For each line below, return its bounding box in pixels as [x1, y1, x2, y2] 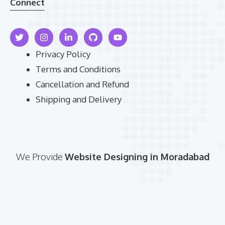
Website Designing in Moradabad [64, 151, 209, 162]
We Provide [16, 151, 65, 162]
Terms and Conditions [36, 64, 121, 75]
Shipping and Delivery [36, 94, 122, 105]
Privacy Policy [36, 49, 90, 60]
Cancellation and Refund [36, 79, 129, 90]
